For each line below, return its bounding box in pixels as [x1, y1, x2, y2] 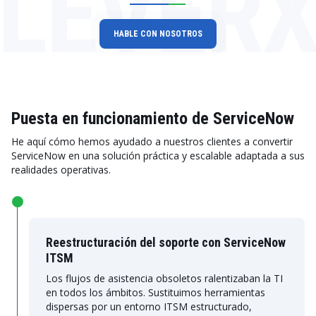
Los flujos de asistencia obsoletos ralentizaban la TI [46, 272, 283, 285]
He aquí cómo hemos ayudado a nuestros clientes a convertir [11, 135, 293, 148]
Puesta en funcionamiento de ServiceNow [11, 109, 294, 128]
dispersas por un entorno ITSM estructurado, [46, 300, 252, 313]
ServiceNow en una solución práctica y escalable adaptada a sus [11, 149, 305, 162]
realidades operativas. [11, 163, 111, 176]
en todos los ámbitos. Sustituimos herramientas [46, 286, 265, 299]
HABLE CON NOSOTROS [114, 29, 202, 39]
